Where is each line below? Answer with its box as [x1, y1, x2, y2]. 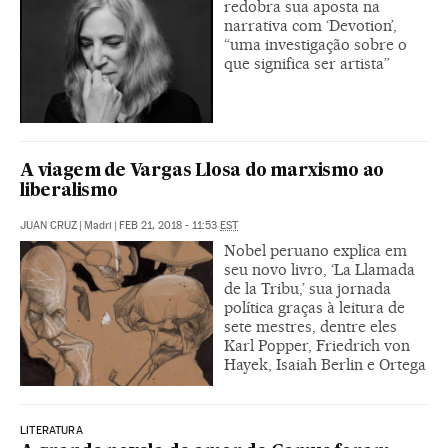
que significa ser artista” [224, 54, 390, 74]
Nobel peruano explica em [224, 241, 407, 261]
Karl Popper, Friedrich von [224, 336, 410, 356]
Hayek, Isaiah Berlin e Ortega [224, 355, 426, 375]
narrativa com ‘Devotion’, [224, 16, 397, 36]
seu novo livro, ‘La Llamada [224, 260, 415, 280]
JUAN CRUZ [20, 219, 77, 233]
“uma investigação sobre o [224, 35, 407, 55]
